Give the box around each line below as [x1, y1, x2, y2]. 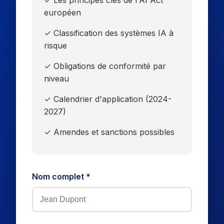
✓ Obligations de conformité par [44, 61, 166, 71]
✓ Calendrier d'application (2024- [44, 94, 171, 104]
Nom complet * [32, 171, 90, 181]
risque [44, 40, 67, 50]
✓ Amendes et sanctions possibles [44, 127, 174, 137]
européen [44, 7, 81, 17]
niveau [44, 73, 69, 83]
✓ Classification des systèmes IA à [44, 28, 173, 38]
